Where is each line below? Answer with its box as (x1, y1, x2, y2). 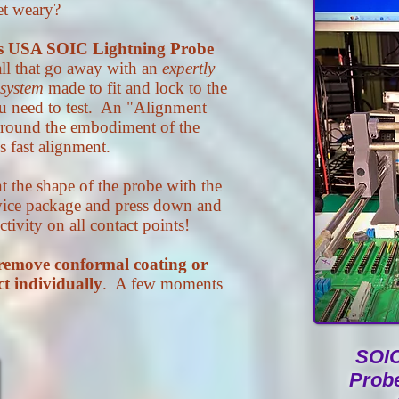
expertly (162, 59, 215, 77)
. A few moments (102, 274, 223, 293)
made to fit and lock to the (44, 78, 227, 97)
